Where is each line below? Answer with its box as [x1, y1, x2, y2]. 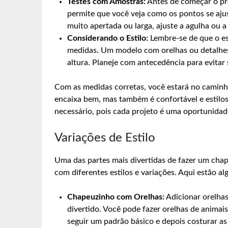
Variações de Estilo [54, 131, 155, 144]
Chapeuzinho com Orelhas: [67, 192, 164, 201]
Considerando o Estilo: [67, 34, 148, 42]
